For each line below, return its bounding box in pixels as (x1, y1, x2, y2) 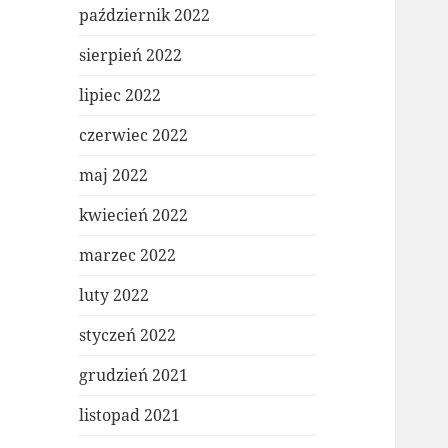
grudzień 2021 (79, 364, 189, 387)
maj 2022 (79, 164, 149, 187)
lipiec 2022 (79, 84, 162, 107)
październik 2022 (79, 4, 211, 27)
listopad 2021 (79, 404, 181, 427)
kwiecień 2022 (79, 204, 189, 227)
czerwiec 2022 (79, 124, 189, 147)
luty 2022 (79, 284, 150, 307)
